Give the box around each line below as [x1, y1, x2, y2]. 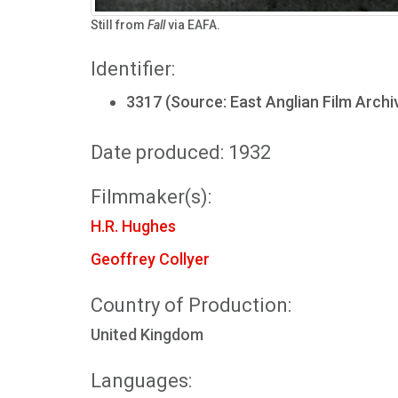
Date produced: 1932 [91, 141, 271, 163]
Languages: [91, 370, 192, 392]
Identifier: [91, 58, 175, 80]
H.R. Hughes [91, 217, 176, 235]
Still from [91, 18, 147, 32]
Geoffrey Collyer [91, 250, 210, 268]
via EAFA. [165, 18, 220, 32]
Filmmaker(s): [91, 186, 211, 208]
